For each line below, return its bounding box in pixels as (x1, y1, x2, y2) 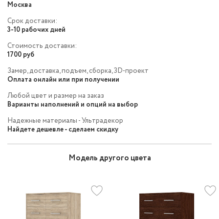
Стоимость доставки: (7, 41, 77, 51)
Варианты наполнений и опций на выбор (7, 100, 138, 110)
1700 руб (7, 50, 34, 60)
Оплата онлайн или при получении (7, 75, 119, 85)
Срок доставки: (7, 16, 57, 26)
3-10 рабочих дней (7, 25, 66, 35)
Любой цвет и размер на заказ (7, 91, 104, 101)
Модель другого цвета (68, 153, 151, 164)
